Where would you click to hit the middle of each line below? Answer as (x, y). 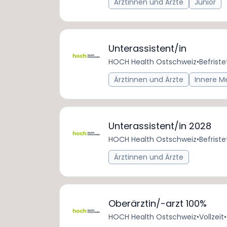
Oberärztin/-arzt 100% (158, 203)
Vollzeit (212, 217)
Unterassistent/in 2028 (160, 126)
